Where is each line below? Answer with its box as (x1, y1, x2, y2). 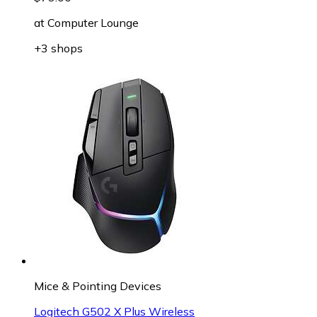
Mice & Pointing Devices (34, 278, 161, 293)
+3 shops (34, 40, 83, 55)
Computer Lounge (47, 15, 139, 30)
